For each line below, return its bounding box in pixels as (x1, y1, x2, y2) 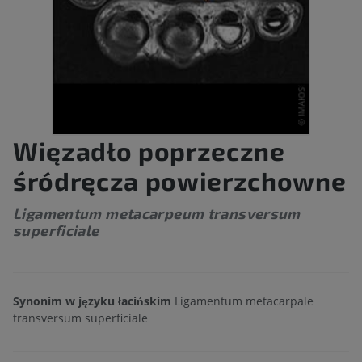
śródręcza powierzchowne (13, 165, 347, 196)
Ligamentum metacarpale (171, 293, 314, 309)
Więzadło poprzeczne (13, 135, 285, 166)
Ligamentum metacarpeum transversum (13, 204, 301, 223)
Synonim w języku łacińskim (13, 293, 171, 309)
